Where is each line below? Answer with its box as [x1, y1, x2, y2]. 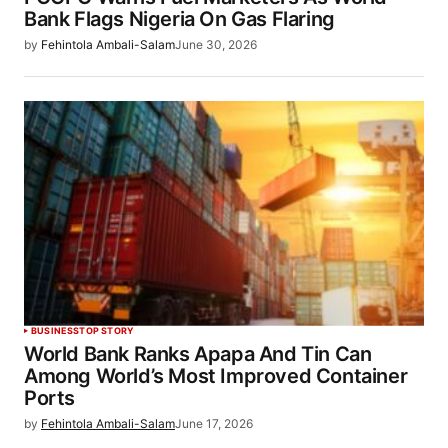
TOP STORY [79, 324, 135, 336]
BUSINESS [31, 324, 80, 336]
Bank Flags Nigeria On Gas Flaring [24, 7, 335, 32]
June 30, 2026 [175, 37, 257, 53]
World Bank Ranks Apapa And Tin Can [24, 341, 372, 366]
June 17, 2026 [175, 415, 253, 431]
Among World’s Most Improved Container [24, 363, 408, 388]
